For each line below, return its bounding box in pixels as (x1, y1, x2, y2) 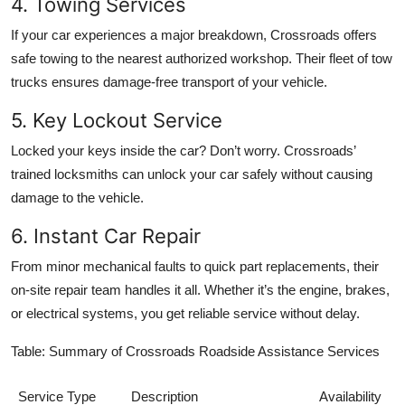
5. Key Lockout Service (11, 108, 222, 133)
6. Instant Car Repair (11, 224, 201, 249)
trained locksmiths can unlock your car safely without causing (11, 166, 372, 183)
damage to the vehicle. (11, 190, 144, 206)
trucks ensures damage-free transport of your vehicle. (11, 74, 327, 90)
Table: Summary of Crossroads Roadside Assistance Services (11, 344, 380, 360)
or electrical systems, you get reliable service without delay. (11, 306, 360, 322)
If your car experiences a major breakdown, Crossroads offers (11, 27, 377, 43)
